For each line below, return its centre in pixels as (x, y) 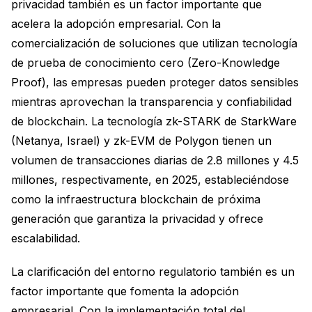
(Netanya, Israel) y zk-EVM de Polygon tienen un (141, 141)
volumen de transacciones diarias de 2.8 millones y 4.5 (155, 160)
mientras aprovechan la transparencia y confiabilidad (151, 102)
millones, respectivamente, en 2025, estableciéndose (150, 180)
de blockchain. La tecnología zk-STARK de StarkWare (154, 121)
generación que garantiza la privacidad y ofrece (137, 219)
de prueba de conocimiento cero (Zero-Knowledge (146, 63)
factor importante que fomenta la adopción (125, 291)
